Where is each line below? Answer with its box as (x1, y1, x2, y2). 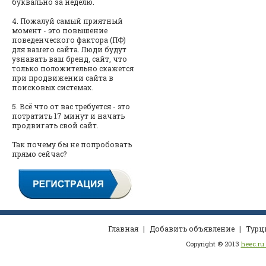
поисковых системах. (12, 83, 93, 93)
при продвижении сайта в (12, 73, 113, 83)
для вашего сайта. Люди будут (12, 45, 126, 55)
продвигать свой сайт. (12, 121, 99, 131)
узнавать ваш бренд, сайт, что (12, 54, 127, 64)
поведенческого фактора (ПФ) (12, 35, 126, 45)
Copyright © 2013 (185, 239, 241, 249)
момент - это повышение (12, 26, 107, 36)
